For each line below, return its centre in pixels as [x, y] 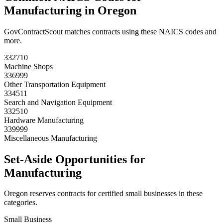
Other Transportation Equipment [55, 84]
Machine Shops [28, 66]
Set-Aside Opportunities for [75, 159]
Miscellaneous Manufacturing [51, 138]
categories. [21, 203]
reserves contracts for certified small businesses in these [115, 194]
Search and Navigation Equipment [58, 102]
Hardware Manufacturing [44, 120]
